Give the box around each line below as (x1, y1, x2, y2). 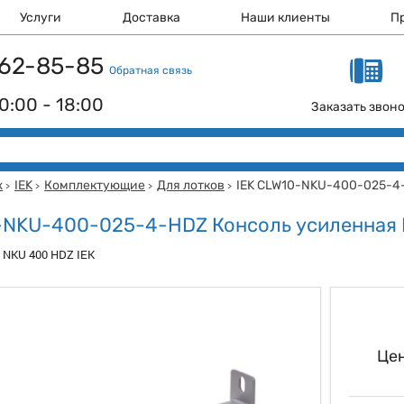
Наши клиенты (241, 10, 331, 25)
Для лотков (157, 178, 225, 193)
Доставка (122, 10, 180, 25)
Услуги (20, 10, 62, 25)
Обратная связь (109, 64, 192, 77)
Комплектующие (44, 178, 145, 193)
